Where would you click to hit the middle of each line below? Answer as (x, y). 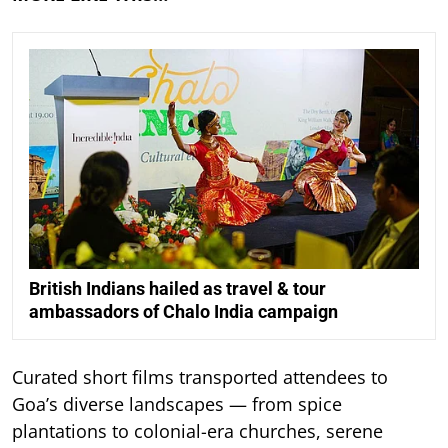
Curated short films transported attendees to (200, 376)
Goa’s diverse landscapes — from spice (177, 403)
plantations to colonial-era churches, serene (197, 430)
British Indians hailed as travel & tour (177, 288)
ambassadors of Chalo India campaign (183, 311)
